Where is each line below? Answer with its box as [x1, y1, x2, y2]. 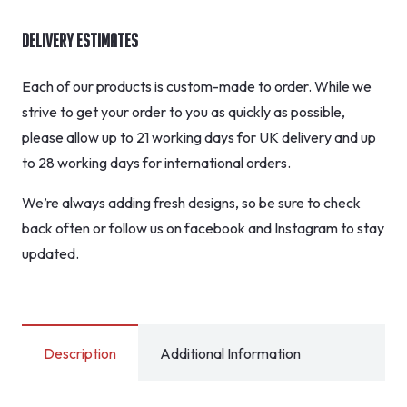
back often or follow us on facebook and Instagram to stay [22, 219, 384, 238]
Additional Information [160, 344, 301, 363]
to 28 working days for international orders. [22, 154, 291, 173]
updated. [22, 244, 79, 263]
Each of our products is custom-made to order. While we [22, 77, 372, 96]
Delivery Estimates [22, 30, 138, 52]
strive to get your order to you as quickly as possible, [22, 103, 345, 122]
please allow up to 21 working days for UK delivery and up [22, 128, 376, 147]
